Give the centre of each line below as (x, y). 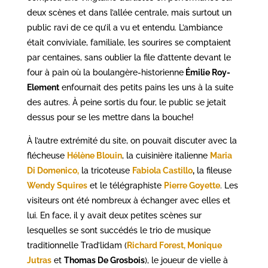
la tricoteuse (105, 170)
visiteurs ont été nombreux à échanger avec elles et (128, 200)
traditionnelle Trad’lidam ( (77, 245)
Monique (204, 245)
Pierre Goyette (192, 185)
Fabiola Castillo (162, 170)
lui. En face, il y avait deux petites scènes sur (114, 215)
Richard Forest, (156, 245)
